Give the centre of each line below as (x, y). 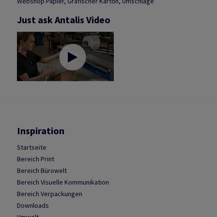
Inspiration (41, 131)
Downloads (33, 206)
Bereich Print (36, 159)
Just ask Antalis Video (64, 20)
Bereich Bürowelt (42, 171)
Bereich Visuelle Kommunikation (63, 182)
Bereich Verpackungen (50, 194)
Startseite (32, 147)
